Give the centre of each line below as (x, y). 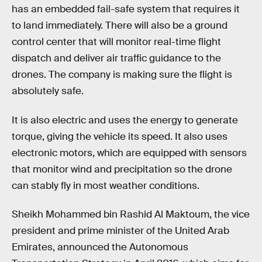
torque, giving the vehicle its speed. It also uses (120, 136)
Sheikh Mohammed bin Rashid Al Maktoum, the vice (131, 215)
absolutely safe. (48, 91)
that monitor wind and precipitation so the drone (122, 169)
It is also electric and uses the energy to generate (125, 120)
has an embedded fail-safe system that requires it (126, 9)
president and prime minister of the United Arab (120, 231)
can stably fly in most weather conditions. (106, 185)
